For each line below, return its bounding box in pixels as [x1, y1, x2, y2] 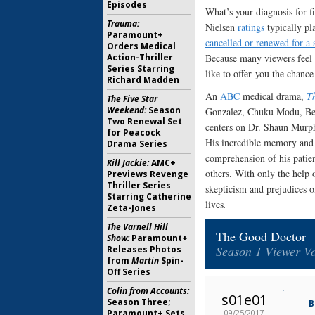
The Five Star [107, 93, 157, 105]
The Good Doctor [216, 228, 306, 245]
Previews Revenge [107, 168, 188, 180]
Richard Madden [107, 74, 179, 86]
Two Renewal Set [107, 115, 182, 127]
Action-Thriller [107, 51, 173, 63]
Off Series [107, 266, 150, 278]
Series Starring [107, 63, 174, 75]
